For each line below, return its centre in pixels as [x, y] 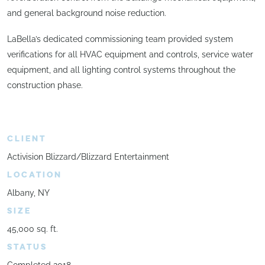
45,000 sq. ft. [33, 229]
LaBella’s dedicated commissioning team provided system [120, 39]
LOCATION [35, 175]
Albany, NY [28, 193]
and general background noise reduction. [87, 13]
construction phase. [45, 85]
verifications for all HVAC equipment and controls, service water [130, 54]
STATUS [27, 247]
